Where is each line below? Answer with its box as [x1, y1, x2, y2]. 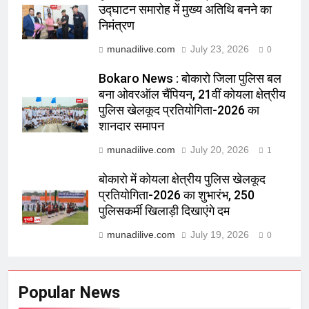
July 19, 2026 [190, 229, 249, 241]
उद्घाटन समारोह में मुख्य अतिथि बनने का [99, 3, 272, 17]
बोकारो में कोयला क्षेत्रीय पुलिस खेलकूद [99, 172, 266, 187]
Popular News [19, 283, 120, 303]
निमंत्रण [99, 19, 134, 33]
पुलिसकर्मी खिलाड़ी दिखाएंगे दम [99, 204, 230, 219]
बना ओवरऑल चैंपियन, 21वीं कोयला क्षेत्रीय [99, 88, 286, 102]
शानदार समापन [99, 119, 164, 134]
